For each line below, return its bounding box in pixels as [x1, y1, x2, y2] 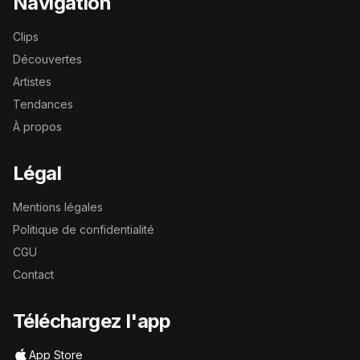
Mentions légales [13, 200, 103, 214]
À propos [13, 120, 62, 133]
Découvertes [13, 52, 82, 66]
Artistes [13, 75, 51, 88]
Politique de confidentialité [13, 223, 154, 236]
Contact [13, 268, 54, 281]
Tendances [13, 97, 73, 111]
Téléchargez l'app [13, 309, 171, 333]
